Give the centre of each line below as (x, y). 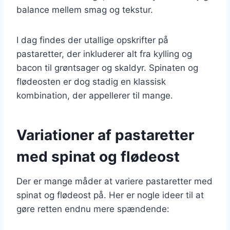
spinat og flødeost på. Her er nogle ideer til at (110, 195)
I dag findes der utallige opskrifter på (92, 40)
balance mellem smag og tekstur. (85, 9)
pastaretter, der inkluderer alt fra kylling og (104, 54)
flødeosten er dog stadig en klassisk (91, 81)
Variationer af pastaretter (105, 135)
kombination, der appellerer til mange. (95, 95)
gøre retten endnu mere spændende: (93, 209)
